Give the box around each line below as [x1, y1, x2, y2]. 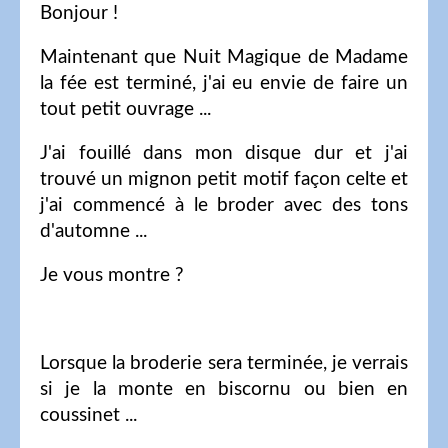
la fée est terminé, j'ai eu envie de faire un [40, 73, 408, 93]
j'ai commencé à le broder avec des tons [40, 195, 408, 215]
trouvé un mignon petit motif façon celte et [40, 169, 408, 189]
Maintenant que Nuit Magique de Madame [40, 47, 408, 67]
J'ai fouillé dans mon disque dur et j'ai [40, 143, 408, 163]
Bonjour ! [40, 3, 118, 23]
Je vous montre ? [40, 265, 184, 285]
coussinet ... [40, 405, 137, 425]
